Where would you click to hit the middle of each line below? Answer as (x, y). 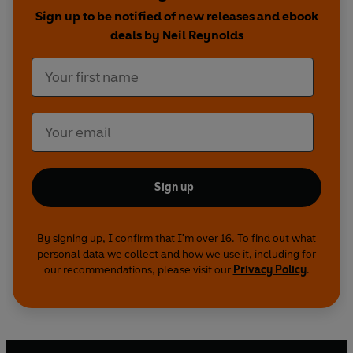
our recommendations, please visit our (138, 270)
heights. (176, 9)
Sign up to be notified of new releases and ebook (176, 17)
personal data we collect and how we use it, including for (176, 255)
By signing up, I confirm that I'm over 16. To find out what (176, 239)
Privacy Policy (269, 270)
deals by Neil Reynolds (176, 35)
